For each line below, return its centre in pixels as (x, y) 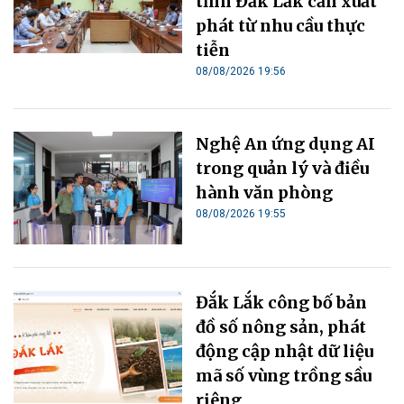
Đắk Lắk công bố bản (282, 302)
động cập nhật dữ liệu (285, 351)
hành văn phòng (265, 192)
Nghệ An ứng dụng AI (286, 143)
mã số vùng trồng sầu (284, 375)
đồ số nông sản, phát (281, 326)
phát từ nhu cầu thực (281, 25)
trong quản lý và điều (283, 168)
